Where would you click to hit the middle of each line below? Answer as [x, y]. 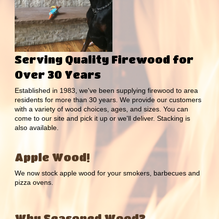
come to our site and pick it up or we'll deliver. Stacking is [102, 118]
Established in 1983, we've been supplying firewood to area [106, 90]
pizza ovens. [34, 183]
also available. [37, 127]
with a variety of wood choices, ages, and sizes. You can [101, 109]
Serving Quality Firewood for [104, 59]
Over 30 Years [58, 74]
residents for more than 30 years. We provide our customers [108, 99]
